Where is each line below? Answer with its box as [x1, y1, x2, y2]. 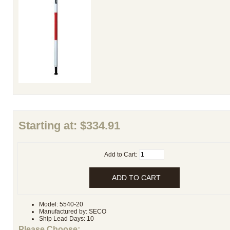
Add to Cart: [104, 150, 139, 158]
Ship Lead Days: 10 [39, 215, 94, 223]
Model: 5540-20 [39, 201, 83, 208]
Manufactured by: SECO [39, 208, 106, 216]
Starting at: [18, 119, 80, 132]
